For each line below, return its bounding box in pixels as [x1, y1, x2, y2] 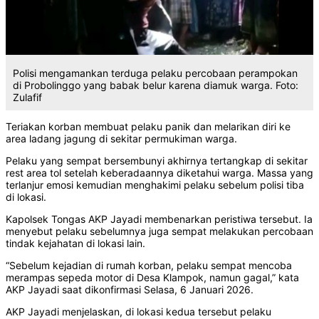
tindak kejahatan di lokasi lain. [6, 237, 145, 250]
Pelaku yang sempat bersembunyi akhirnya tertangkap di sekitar [6, 155, 308, 167]
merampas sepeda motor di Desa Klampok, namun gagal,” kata [6, 271, 299, 284]
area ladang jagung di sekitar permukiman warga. [6, 132, 237, 145]
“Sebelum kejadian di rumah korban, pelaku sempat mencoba [6, 259, 292, 272]
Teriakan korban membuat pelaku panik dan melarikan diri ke [6, 120, 291, 133]
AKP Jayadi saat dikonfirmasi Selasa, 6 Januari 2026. [6, 283, 253, 296]
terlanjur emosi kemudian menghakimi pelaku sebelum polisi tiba [6, 179, 304, 192]
